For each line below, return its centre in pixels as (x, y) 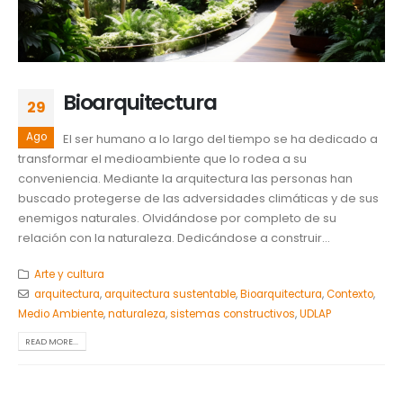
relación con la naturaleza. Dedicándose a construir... (174, 237)
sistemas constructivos (233, 314)
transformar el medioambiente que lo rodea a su (162, 158)
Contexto (349, 295)
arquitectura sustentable (170, 295)
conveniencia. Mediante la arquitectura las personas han (185, 178)
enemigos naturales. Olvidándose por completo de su (177, 218)
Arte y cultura (69, 275)
